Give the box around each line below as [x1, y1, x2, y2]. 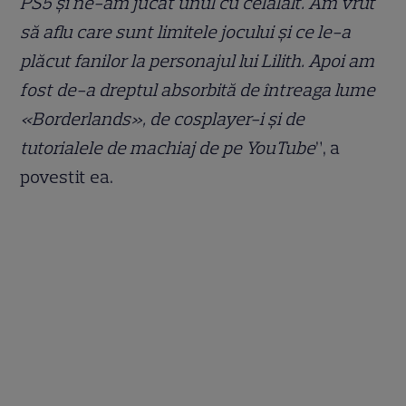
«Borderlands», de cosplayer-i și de [20, 108, 305, 130]
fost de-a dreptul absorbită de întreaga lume [20, 79, 376, 101]
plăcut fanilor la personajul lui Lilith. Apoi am [20, 50, 375, 72]
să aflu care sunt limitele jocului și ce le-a [20, 21, 352, 43]
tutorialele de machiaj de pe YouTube [20, 137, 316, 159]
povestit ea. [20, 166, 114, 188]
